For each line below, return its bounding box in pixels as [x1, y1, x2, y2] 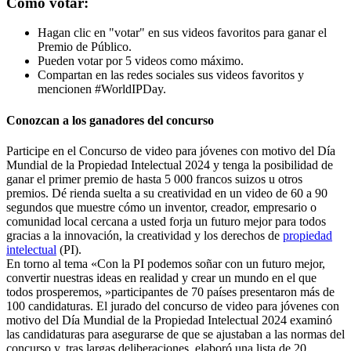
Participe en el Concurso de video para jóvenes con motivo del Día [6, 143, 335, 157]
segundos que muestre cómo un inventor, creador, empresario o [6, 200, 317, 214]
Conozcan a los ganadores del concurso [6, 113, 214, 127]
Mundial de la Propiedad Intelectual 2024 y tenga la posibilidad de [6, 157, 333, 172]
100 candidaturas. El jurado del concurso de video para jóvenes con [6, 299, 339, 313]
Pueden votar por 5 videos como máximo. [38, 54, 244, 68]
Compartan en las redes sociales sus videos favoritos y [38, 68, 304, 82]
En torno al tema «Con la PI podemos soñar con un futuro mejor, [6, 256, 325, 270]
